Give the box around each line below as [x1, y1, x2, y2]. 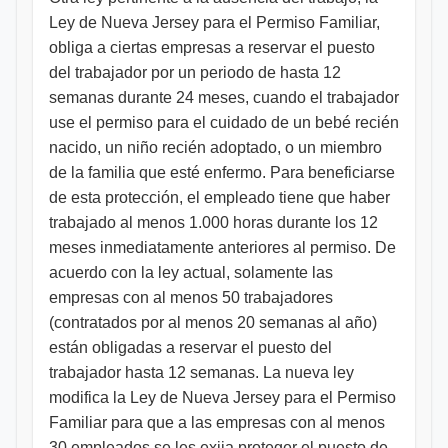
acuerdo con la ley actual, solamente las [49, 264, 333, 281]
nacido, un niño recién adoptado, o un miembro [49, 139, 382, 156]
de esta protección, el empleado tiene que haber [49, 189, 390, 206]
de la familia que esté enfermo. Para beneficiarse [49, 164, 395, 181]
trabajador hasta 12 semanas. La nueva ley [49, 364, 354, 381]
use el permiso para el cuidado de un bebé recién [49, 114, 399, 131]
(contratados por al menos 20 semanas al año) [49, 314, 377, 331]
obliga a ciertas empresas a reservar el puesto [49, 39, 375, 56]
